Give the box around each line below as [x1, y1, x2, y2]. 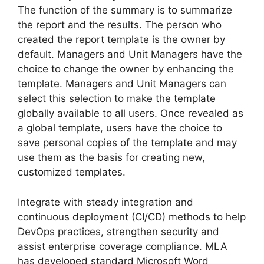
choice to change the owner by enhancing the [18, 63, 234, 75]
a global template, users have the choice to [18, 122, 222, 134]
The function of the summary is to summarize [18, 4, 232, 16]
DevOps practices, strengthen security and [18, 225, 219, 237]
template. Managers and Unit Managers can [18, 78, 226, 90]
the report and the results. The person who [18, 19, 222, 31]
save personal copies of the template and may [18, 137, 237, 148]
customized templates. [18, 166, 126, 178]
